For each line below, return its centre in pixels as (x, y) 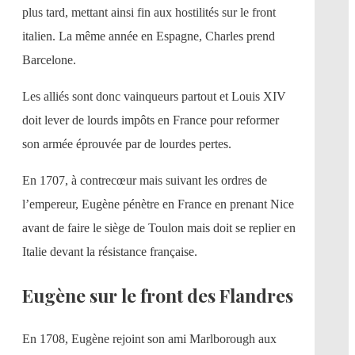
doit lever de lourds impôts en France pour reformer (151, 120)
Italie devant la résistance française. (110, 252)
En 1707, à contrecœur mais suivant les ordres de (145, 181)
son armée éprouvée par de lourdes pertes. (127, 144)
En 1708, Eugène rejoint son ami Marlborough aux (149, 339)
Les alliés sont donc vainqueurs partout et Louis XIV (154, 97)
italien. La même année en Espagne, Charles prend (149, 36)
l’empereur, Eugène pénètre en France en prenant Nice (158, 204)
